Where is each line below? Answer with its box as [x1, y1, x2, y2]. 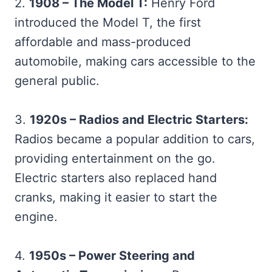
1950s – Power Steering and [29, 248, 195, 263]
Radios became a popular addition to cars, [15, 131, 255, 146]
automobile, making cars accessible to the [15, 53, 256, 69]
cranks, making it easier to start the [15, 189, 217, 205]
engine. [15, 209, 58, 224]
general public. [15, 73, 100, 88]
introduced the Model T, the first [15, 15, 201, 30]
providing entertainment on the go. [15, 151, 216, 166]
